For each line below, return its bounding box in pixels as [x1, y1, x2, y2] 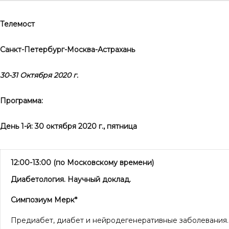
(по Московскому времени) [51, 158, 154, 168]
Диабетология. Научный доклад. [11, 175, 131, 185]
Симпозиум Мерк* [11, 195, 77, 205]
